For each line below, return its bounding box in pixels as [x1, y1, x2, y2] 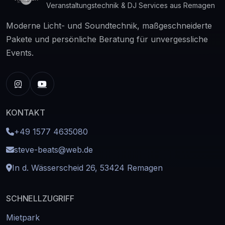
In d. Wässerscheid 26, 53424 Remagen [12, 163, 163, 173]
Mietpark [6, 212, 40, 223]
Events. [6, 48, 34, 58]
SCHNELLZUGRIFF [6, 193, 74, 204]
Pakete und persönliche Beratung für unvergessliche [6, 34, 208, 45]
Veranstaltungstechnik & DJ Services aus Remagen [46, 1, 215, 10]
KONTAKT [6, 107, 45, 118]
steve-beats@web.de [14, 145, 93, 155]
